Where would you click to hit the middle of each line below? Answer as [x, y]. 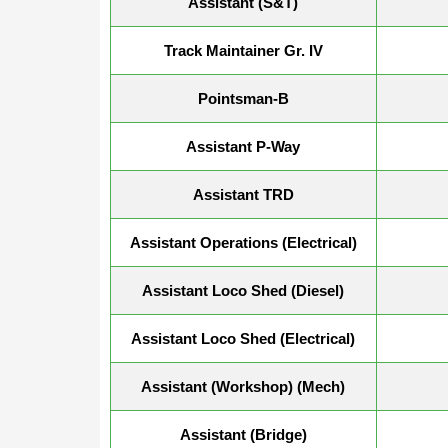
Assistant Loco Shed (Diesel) [243, 290]
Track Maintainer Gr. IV [243, 50]
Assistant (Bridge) [243, 434]
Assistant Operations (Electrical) [243, 242]
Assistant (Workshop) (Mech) [243, 386]
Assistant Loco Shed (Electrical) [243, 338]
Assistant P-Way [243, 146]
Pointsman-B [243, 98]
